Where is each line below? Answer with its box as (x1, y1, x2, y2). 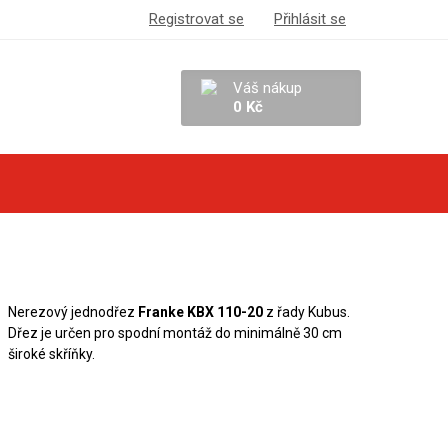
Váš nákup (233, 79, 302, 97)
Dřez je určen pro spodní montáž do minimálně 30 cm (7, 325, 342, 341)
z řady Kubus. (262, 304, 350, 320)
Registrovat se (149, 10, 244, 28)
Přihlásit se (274, 10, 346, 28)
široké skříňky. (7, 346, 95, 362)
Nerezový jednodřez (7, 304, 138, 320)
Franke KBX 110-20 (137, 304, 263, 320)
